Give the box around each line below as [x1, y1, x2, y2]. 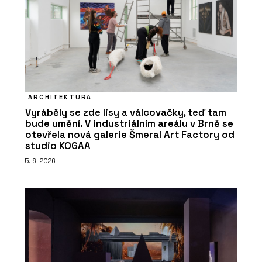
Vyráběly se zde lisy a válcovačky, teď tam [25, 106, 226, 119]
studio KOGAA [25, 139, 91, 152]
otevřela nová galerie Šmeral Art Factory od [25, 128, 235, 141]
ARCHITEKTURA [28, 92, 92, 101]
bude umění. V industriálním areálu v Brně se [25, 117, 233, 130]
